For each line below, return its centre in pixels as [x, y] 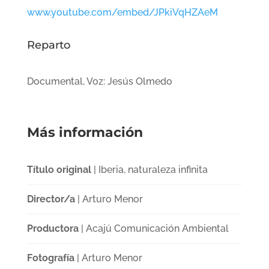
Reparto [48, 45]
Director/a [51, 199]
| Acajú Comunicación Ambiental [153, 228]
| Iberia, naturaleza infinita [149, 169]
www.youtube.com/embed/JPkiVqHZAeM [122, 12]
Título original [59, 169]
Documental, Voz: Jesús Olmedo [99, 81]
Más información [85, 132]
